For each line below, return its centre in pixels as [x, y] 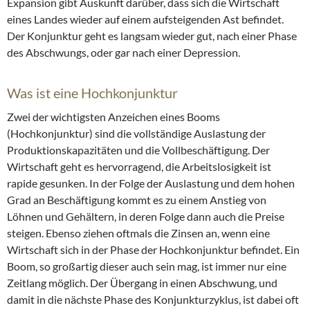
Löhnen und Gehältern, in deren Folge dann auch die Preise [146, 216]
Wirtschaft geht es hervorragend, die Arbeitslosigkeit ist [139, 166]
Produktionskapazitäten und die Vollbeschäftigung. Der [138, 149]
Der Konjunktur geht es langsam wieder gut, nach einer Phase [152, 35]
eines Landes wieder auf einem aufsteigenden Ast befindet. [145, 19]
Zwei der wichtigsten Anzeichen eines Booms [113, 116]
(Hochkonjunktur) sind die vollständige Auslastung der [136, 133]
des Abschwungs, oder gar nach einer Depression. [124, 52]
